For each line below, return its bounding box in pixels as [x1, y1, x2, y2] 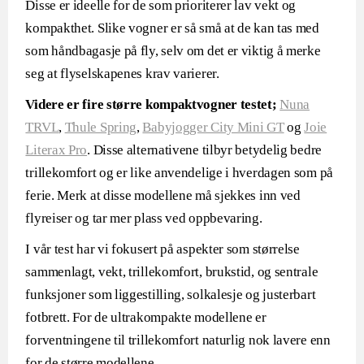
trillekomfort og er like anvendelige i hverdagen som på [25, 165, 333, 180]
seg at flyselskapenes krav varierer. [25, 66, 219, 81]
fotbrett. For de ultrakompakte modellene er [25, 310, 266, 325]
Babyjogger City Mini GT [142, 119, 284, 135]
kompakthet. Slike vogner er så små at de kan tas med [25, 20, 319, 36]
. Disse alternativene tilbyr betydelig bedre [87, 142, 322, 158]
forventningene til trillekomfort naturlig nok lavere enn [25, 332, 331, 348]
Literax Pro [25, 142, 88, 158]
